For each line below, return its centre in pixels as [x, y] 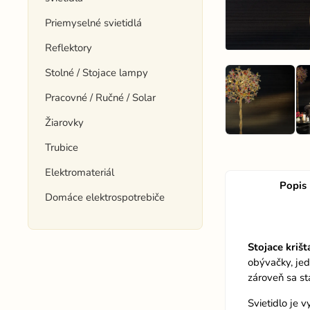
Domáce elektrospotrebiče [105, 197]
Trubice [62, 147]
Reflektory [69, 48]
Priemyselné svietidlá [94, 23]
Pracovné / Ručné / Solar [101, 98]
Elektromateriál [80, 172]
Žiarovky [65, 122]
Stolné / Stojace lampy [97, 73]
